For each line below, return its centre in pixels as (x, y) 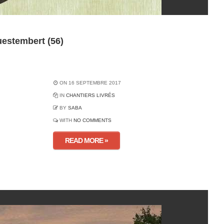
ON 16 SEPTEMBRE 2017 (89, 83)
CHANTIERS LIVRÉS (90, 95)
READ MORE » (86, 140)
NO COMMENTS (92, 120)
